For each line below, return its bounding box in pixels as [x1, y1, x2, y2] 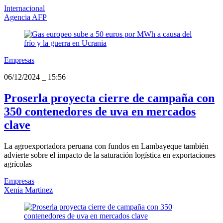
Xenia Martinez [4, 186, 53, 195]
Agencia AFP [4, 13, 47, 22]
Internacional [4, 4, 45, 13]
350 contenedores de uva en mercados [4, 105, 196, 118]
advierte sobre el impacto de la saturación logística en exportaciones [4, 151, 216, 160]
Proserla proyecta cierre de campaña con [4, 92, 215, 105]
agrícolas [4, 160, 32, 169]
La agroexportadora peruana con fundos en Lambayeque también [4, 142, 209, 151]
